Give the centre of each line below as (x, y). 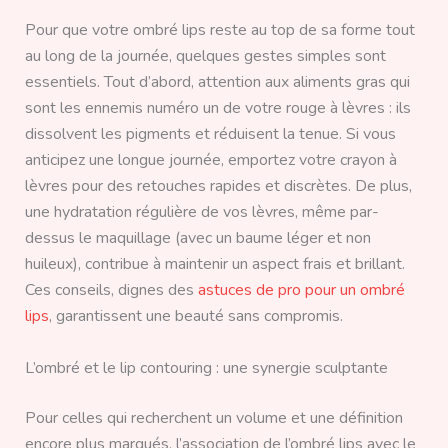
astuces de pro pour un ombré (301, 290)
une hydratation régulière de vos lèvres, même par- (201, 212)
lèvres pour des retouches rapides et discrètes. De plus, (218, 186)
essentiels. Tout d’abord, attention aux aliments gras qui (217, 82)
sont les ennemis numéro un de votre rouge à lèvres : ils (217, 108)
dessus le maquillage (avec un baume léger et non (197, 238)
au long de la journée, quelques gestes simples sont (205, 56)
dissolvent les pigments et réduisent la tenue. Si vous (210, 134)
